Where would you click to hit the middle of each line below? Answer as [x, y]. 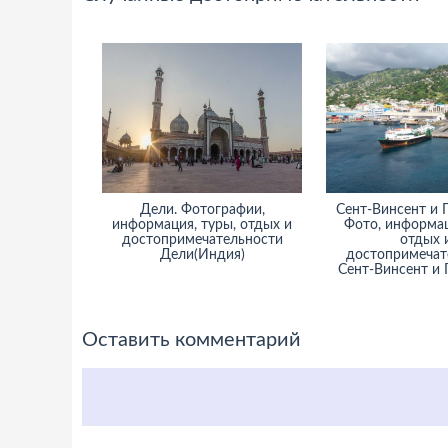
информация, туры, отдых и [202, 225]
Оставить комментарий [191, 340]
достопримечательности [202, 240]
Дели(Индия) [202, 255]
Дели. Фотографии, [202, 210]
